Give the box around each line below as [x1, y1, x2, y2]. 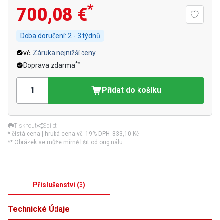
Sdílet [43, 122, 57, 129]
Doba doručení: [20, 32, 66, 40]
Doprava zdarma [23, 61, 75, 69]
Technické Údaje [8, 204, 70, 214]
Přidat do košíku [102, 85, 161, 95]
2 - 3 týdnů [66, 32, 100, 40]
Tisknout [14, 122, 37, 129]
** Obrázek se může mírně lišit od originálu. [8, 139, 124, 146]
